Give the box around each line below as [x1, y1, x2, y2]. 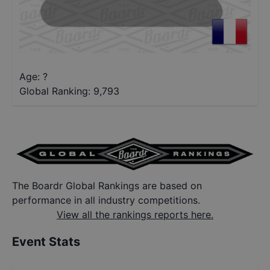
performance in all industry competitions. [12, 194, 200, 207]
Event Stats [12, 234, 80, 250]
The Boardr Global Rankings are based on [12, 180, 202, 192]
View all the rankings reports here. [57, 209, 213, 221]
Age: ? [19, 71, 48, 83]
